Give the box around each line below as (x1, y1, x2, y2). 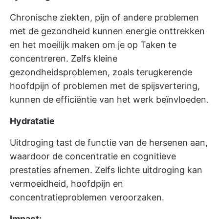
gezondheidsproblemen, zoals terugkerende (10, 67, 192, 77)
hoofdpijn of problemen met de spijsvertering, (10, 81, 200, 91)
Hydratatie (10, 116, 55, 126)
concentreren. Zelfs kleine (10, 53, 117, 64)
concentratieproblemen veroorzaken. (10, 192, 164, 202)
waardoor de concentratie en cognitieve (10, 151, 176, 161)
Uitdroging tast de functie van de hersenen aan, (10, 137, 208, 148)
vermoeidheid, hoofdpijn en (10, 178, 123, 189)
